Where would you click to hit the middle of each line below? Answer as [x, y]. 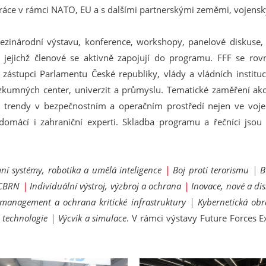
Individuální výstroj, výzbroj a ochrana [107, 186]
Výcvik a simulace [92, 218]
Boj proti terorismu [213, 170]
